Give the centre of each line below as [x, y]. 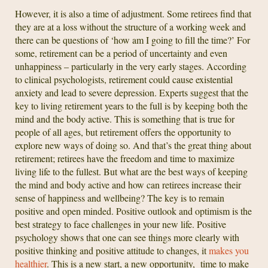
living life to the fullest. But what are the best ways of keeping [131, 171]
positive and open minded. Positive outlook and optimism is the [133, 211]
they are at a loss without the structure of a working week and [130, 26]
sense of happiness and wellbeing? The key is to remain [120, 197]
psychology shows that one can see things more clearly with [127, 237]
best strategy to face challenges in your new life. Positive [121, 224]
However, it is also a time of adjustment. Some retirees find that [133, 13]
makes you [229, 250]
